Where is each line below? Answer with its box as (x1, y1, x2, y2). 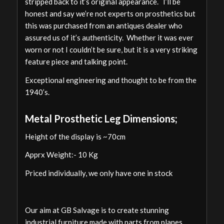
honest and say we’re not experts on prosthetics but (24, 9, 195, 18)
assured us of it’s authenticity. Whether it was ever (24, 33, 193, 42)
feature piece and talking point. (24, 57, 127, 66)
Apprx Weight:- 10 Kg (24, 150, 98, 159)
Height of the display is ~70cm (24, 131, 125, 141)
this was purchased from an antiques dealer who (24, 21, 182, 30)
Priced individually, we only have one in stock (24, 168, 172, 178)
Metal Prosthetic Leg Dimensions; (24, 112, 177, 124)
